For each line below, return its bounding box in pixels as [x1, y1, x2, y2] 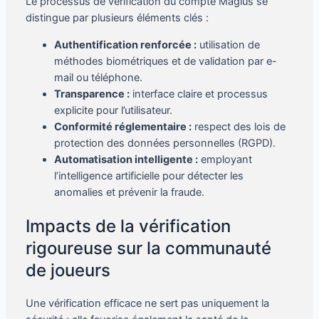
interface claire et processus [129, 87, 268, 100]
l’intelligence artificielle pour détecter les [53, 169, 244, 182]
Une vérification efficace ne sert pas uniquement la [25, 296, 269, 310]
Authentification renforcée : [53, 38, 197, 51]
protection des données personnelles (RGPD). [53, 136, 276, 150]
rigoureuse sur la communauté [25, 237, 271, 258]
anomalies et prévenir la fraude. [53, 185, 204, 199]
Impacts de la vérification [25, 215, 231, 236]
